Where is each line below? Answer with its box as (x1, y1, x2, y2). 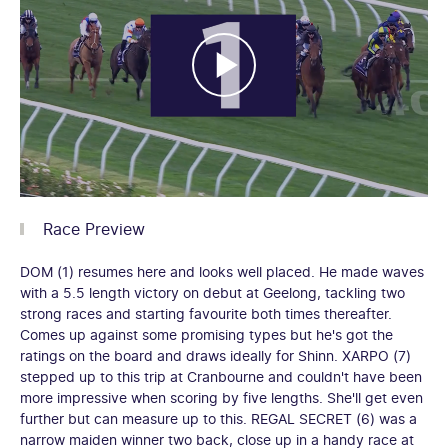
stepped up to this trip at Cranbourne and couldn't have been (20, 367, 422, 385)
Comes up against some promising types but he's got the (20, 325, 393, 343)
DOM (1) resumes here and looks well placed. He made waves (20, 262, 424, 280)
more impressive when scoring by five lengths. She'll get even (20, 388, 423, 406)
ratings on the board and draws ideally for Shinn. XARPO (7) (20, 346, 411, 364)
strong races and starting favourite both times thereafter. (20, 304, 392, 322)
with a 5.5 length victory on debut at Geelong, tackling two (20, 283, 405, 301)
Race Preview (43, 218, 145, 239)
